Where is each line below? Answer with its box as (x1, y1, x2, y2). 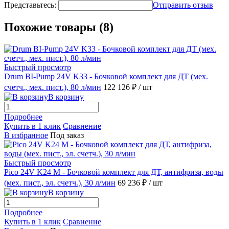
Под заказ (50, 131, 84, 140)
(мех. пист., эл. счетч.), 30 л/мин (4, 178, 116, 188)
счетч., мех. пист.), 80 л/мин (4, 83, 101, 92)
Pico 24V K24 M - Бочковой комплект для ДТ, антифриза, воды (4, 168, 223, 177)
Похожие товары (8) (4, 20, 113, 34)
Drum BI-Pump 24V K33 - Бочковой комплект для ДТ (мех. (4, 72, 208, 81)
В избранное (4, 131, 48, 140)
